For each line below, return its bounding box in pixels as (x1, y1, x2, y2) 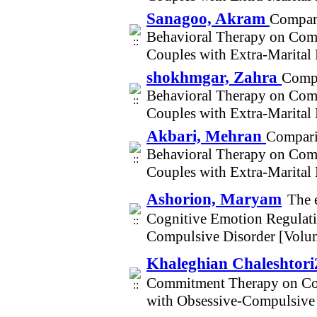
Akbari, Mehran (146, 127, 266, 145)
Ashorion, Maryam (146, 190, 282, 208)
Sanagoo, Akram (146, 9, 270, 28)
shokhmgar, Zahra (146, 68, 282, 86)
